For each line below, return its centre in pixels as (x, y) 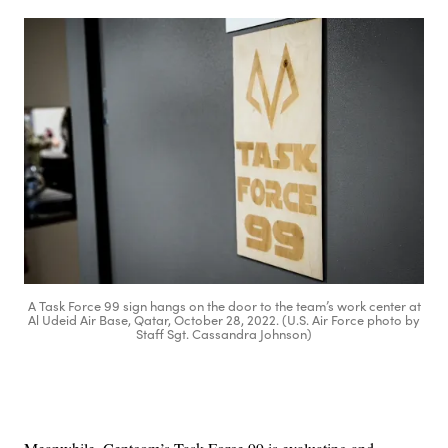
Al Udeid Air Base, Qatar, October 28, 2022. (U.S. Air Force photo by (224, 319)
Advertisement (268, 399)
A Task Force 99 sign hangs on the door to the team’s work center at (224, 305)
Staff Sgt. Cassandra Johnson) (224, 333)
